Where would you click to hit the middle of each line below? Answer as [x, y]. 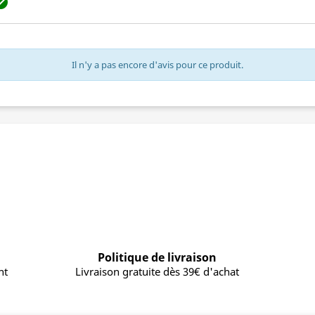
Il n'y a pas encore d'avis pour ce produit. [157, 65]
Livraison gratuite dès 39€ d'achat [157, 272]
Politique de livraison [157, 258]
